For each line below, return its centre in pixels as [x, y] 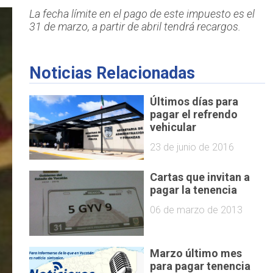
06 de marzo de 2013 [197, 210]
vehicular [173, 127]
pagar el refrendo [194, 114]
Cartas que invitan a [200, 177]
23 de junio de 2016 [192, 147]
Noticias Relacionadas [112, 73]
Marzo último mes [196, 253]
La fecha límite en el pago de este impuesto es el [142, 14]
